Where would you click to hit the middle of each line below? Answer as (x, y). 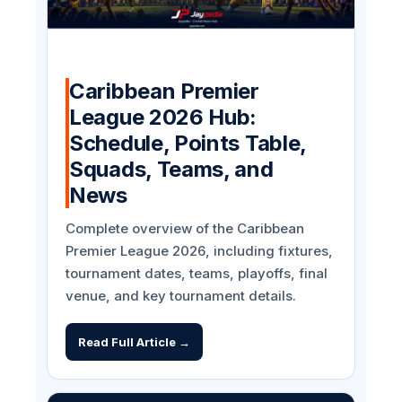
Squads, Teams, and (171, 170)
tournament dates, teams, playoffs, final (197, 274)
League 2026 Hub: (163, 118)
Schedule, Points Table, (188, 144)
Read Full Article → (134, 342)
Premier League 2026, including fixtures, (199, 251)
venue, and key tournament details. (181, 296)
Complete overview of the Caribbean (185, 229)
